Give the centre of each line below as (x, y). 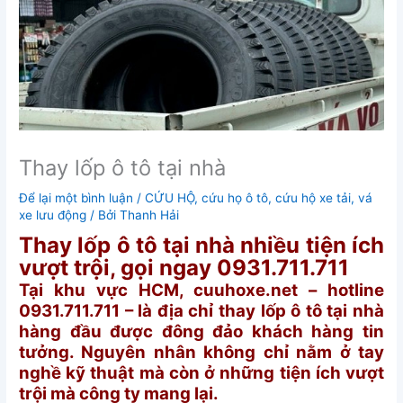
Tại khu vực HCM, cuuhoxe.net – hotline (201, 291)
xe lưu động (53, 215)
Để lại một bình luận (76, 197)
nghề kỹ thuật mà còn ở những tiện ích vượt (201, 373)
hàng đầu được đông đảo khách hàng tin (201, 332)
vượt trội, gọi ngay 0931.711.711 (184, 268)
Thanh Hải (150, 215)
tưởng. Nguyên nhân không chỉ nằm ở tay (201, 353)
